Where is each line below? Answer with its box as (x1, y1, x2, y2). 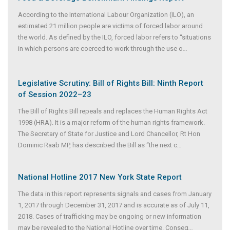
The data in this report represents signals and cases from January (18, 190, 212, 198)
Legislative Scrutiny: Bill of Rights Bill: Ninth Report (18, 79, 203, 88)
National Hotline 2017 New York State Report (18, 172, 182, 182)
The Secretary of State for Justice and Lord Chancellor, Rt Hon (18, 130, 200, 138)
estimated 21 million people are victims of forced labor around (18, 22, 203, 30)
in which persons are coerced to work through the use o (18, 45, 183, 53)
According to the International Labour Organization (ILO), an (18, 11, 194, 19)
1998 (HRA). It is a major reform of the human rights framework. (18, 119, 205, 127)
